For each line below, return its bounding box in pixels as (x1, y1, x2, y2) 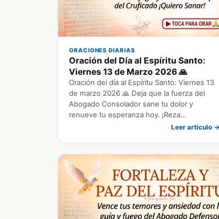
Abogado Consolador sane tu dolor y (69, 100, 193, 109)
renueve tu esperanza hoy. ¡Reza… (69, 110, 186, 120)
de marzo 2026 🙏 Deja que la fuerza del (69, 89, 205, 98)
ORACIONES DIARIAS (69, 47, 135, 54)
